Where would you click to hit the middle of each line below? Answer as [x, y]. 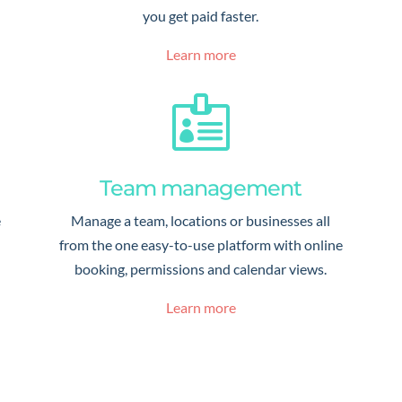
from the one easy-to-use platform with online [201, 244]
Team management [201, 188]
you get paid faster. [201, 16]
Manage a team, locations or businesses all [201, 220]
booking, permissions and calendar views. [201, 268]
